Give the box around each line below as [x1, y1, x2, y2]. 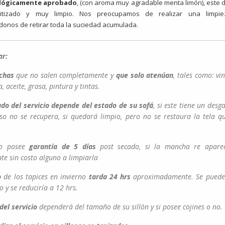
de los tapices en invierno [1, 172, 86, 181]
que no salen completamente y [14, 70, 116, 80]
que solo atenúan [116, 70, 174, 80]
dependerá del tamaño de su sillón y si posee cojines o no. [39, 202, 222, 211]
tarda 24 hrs [86, 172, 131, 181]
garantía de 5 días [25, 142, 96, 151]
